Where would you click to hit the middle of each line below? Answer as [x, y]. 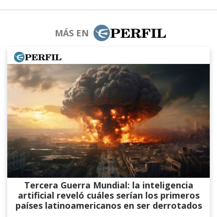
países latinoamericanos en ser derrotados [108, 206]
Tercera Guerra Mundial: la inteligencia [108, 185]
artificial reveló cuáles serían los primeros [108, 195]
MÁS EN [71, 33]
